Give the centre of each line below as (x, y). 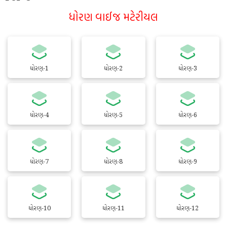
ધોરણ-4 (40, 115)
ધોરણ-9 (187, 162)
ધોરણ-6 (187, 115)
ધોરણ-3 (187, 69)
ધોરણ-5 (113, 115)
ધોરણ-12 (188, 209)
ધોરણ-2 (113, 69)
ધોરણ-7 (40, 162)
